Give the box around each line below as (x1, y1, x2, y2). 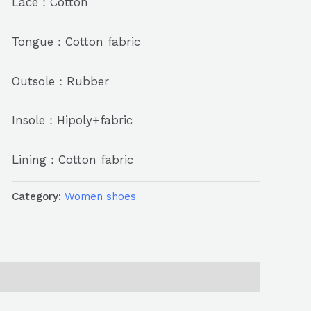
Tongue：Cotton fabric (11, 34, 140, 49)
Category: (11, 190, 65, 203)
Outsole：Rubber (11, 74, 109, 88)
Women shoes (64, 190, 136, 203)
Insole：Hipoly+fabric (11, 113, 133, 128)
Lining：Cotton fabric (11, 153, 133, 167)
